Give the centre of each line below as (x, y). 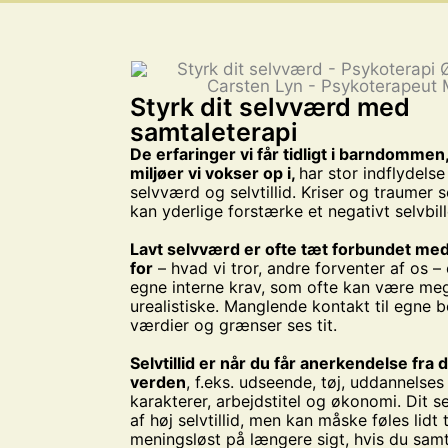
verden (158, 382)
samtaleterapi (214, 132)
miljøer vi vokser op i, (215, 173)
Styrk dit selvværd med (270, 107)
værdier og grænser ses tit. (234, 325)
